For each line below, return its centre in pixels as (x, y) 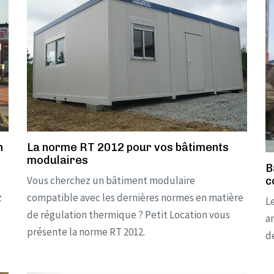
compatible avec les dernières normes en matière (135, 198)
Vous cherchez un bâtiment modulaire (111, 181)
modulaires (57, 161)
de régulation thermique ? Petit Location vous (128, 215)
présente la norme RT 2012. (86, 232)
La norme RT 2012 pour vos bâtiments (128, 148)
